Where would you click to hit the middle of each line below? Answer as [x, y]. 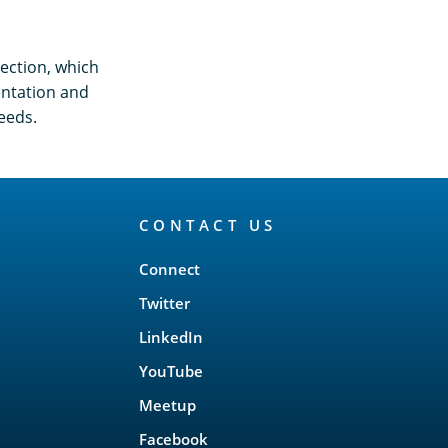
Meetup [167, 405]
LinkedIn [170, 337]
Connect [169, 269]
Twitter [164, 303]
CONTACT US [207, 225]
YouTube [170, 371]
